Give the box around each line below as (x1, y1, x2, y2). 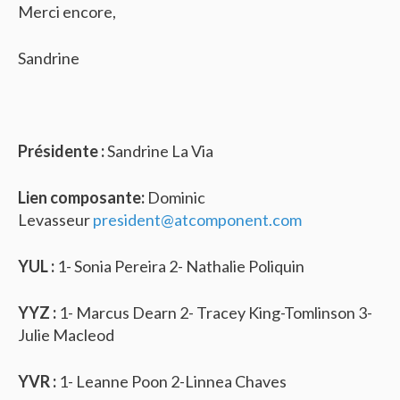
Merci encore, (18, 2, 116, 21)
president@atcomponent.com (93, 210, 302, 229)
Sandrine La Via (107, 141, 213, 161)
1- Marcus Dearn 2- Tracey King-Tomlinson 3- (56, 303, 372, 322)
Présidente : (18, 141, 107, 161)
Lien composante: (18, 187, 145, 207)
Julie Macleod (18, 325, 114, 345)
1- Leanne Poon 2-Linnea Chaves (56, 371, 287, 391)
